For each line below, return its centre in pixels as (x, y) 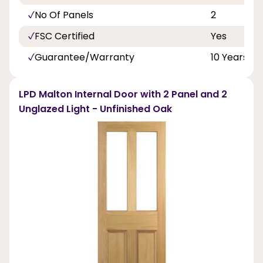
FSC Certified (65, 36)
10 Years (229, 58)
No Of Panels (64, 15)
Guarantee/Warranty (85, 58)
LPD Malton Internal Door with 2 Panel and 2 (123, 95)
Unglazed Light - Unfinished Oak (95, 109)
